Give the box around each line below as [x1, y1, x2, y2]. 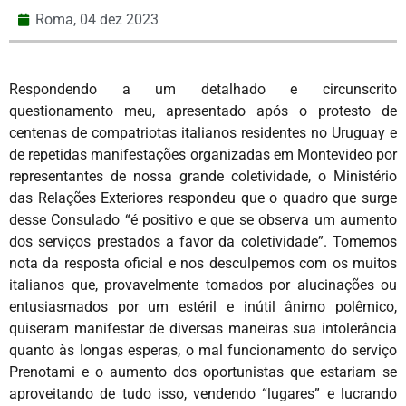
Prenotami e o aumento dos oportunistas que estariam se [9, 362, 397, 381]
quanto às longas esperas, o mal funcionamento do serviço [9, 341, 397, 359]
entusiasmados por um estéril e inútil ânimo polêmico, [9, 297, 397, 315]
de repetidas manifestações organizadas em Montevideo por [9, 145, 397, 163]
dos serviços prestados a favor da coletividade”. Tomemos [9, 232, 397, 250]
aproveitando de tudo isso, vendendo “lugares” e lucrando [9, 384, 397, 402]
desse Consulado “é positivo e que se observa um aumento [9, 210, 397, 228]
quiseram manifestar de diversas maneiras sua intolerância [9, 319, 397, 337]
